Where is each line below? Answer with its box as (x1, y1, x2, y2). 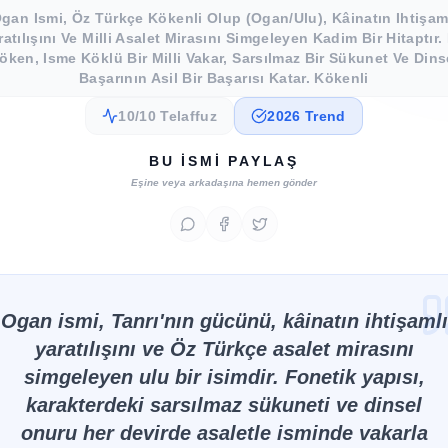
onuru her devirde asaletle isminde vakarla (20, 422, 428, 444)
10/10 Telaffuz (118, 108, 218, 124)
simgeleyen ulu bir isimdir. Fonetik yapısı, (23, 366, 425, 388)
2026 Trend (267, 108, 346, 124)
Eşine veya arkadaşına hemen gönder (131, 177, 317, 188)
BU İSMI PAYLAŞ (148, 153, 300, 169)
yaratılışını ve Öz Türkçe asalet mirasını (34, 338, 414, 360)
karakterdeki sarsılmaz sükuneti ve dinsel (26, 394, 422, 416)
